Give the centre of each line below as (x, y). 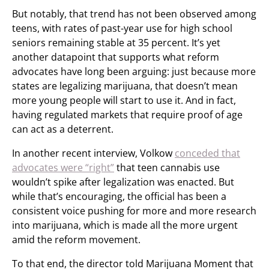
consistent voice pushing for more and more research (134, 211)
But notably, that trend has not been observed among (134, 14)
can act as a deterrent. (63, 129)
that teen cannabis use (167, 168)
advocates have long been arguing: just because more (134, 71)
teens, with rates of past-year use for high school (122, 28)
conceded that (207, 153)
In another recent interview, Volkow (93, 153)
